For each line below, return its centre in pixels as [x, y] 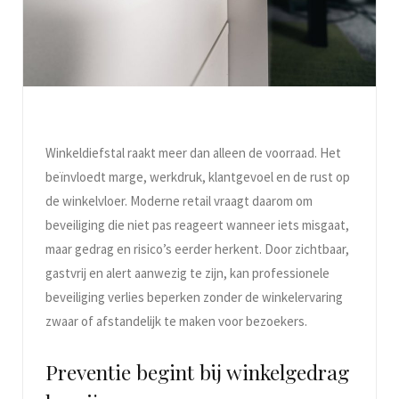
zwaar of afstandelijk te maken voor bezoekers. [176, 321]
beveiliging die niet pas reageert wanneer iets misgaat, [197, 224]
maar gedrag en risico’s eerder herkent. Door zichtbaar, [197, 248]
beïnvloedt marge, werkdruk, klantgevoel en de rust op [198, 176]
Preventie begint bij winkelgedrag [197, 372]
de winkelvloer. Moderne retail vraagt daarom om [179, 200]
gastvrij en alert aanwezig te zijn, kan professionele [187, 273]
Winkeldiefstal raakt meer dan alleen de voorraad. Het [193, 152]
